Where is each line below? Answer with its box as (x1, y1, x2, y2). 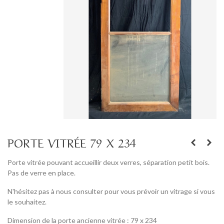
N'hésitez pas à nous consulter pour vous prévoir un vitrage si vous (7, 187, 215, 196)
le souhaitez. (7, 197, 46, 206)
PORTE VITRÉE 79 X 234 (7, 133, 136, 151)
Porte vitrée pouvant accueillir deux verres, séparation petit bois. (7, 158, 209, 167)
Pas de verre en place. (7, 168, 77, 177)
